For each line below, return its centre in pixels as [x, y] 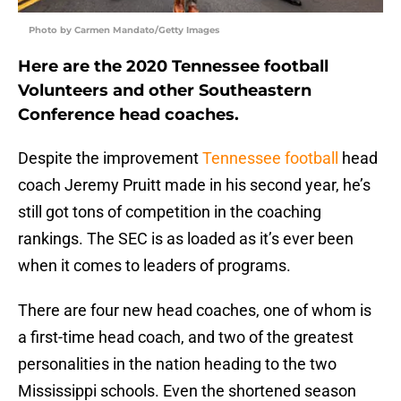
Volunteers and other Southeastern [165, 91]
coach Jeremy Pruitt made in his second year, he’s [194, 185]
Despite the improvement [110, 158]
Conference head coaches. [128, 115]
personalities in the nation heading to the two [177, 364]
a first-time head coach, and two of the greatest [186, 337]
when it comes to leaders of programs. [154, 266]
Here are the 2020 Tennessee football [173, 67]
